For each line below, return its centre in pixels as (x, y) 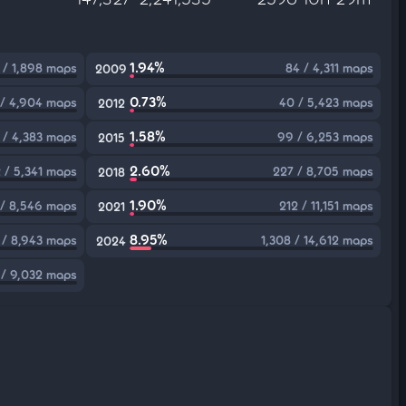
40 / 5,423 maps (326, 102)
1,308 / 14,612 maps (317, 240)
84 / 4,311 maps (329, 68)
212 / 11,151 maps (326, 205)
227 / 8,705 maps (323, 171)
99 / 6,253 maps (325, 136)
